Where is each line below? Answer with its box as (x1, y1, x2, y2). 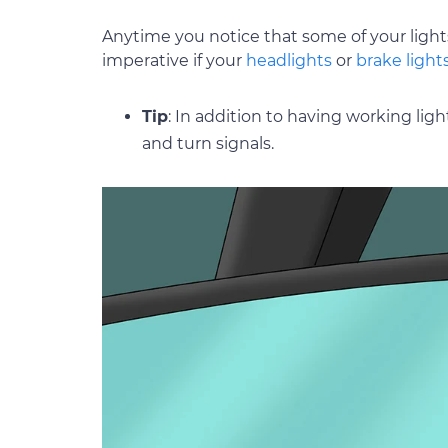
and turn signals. (142, 134, 274, 153)
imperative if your (102, 51, 246, 70)
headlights (246, 51, 332, 70)
